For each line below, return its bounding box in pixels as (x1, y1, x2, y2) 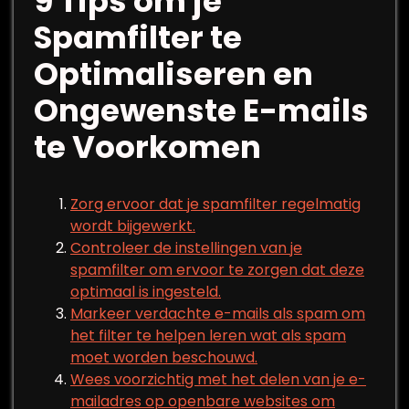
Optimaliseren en (34, 52, 313, 96)
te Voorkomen (34, 125, 261, 169)
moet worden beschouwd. (70, 347, 257, 368)
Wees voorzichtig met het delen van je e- (70, 369, 366, 390)
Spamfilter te (34, 16, 242, 59)
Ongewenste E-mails (34, 89, 369, 132)
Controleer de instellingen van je (70, 237, 302, 258)
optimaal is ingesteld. (70, 281, 221, 302)
